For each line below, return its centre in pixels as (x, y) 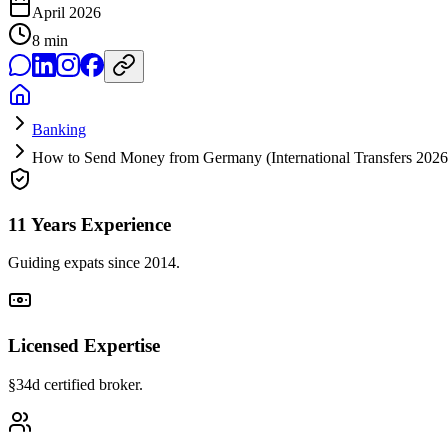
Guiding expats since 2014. (94, 263)
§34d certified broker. (75, 384)
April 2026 (66, 12)
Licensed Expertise (84, 346)
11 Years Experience (89, 224)
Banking (59, 129)
